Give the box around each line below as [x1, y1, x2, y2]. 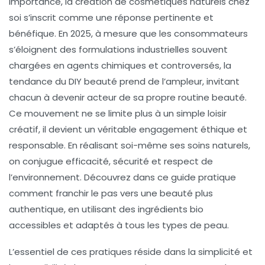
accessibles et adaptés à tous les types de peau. [9, 218, 229, 231]
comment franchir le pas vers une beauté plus [9, 186, 213, 199]
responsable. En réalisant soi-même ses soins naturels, [9, 138, 250, 151]
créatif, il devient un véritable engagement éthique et [9, 122, 247, 135]
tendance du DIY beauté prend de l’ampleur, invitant [9, 75, 240, 88]
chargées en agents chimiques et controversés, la [9, 59, 231, 72]
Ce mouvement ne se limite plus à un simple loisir [9, 106, 227, 119]
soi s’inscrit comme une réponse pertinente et [9, 11, 214, 24]
